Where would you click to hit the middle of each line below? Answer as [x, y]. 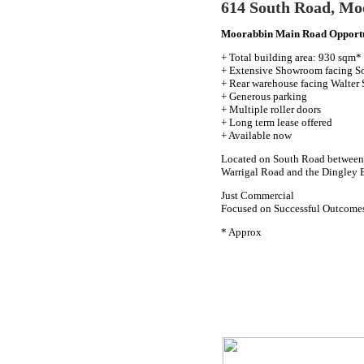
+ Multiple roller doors [271, 110]
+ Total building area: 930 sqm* [291, 58]
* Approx [241, 232]
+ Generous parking [264, 97]
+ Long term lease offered [277, 123]
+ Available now [256, 136]
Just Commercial [258, 196]
